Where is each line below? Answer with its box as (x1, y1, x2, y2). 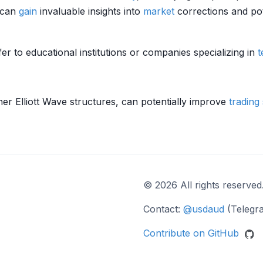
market (143, 5, 174, 17)
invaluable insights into (37, 5, 143, 17)
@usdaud (183, 203, 224, 215)
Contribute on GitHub (143, 227, 242, 239)
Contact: (143, 203, 183, 215)
